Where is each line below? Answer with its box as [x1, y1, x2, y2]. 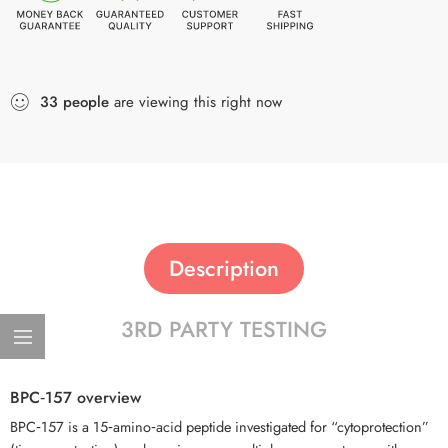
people [63, 90, 109, 113]
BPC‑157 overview [10, 385, 141, 409]
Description [169, 252, 279, 284]
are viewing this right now [109, 90, 282, 113]
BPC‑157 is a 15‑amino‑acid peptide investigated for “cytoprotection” [10, 415, 429, 437]
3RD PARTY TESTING [121, 313, 327, 345]
